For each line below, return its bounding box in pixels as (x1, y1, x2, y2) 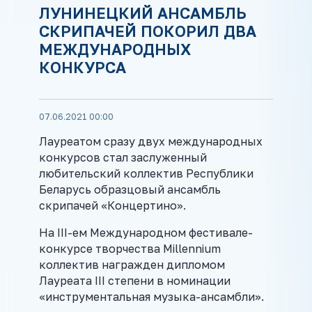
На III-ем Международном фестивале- (39, 225, 253, 240)
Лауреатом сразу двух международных (39, 134, 263, 148)
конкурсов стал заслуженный (39, 150, 207, 164)
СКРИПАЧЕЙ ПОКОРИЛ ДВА (39, 21, 256, 40)
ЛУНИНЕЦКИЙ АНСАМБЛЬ (39, 3, 247, 22)
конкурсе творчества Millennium (39, 241, 221, 256)
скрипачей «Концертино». (39, 198, 186, 212)
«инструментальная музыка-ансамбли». (39, 289, 264, 304)
